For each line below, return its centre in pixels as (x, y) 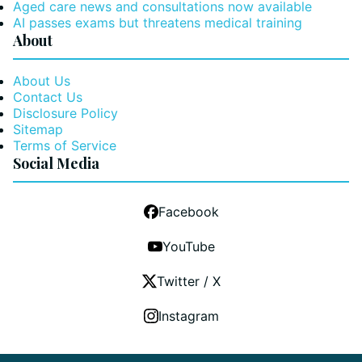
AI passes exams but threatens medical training (158, 23)
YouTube (188, 246)
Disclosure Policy (65, 113)
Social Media (56, 163)
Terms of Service (65, 145)
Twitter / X (188, 281)
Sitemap (38, 129)
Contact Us (48, 97)
